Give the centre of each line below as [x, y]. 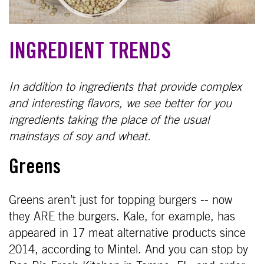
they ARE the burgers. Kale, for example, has [122, 217]
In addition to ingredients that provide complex [125, 87]
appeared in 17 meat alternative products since [127, 233]
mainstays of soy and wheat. [80, 136]
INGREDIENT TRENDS [90, 53]
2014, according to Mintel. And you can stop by [128, 250]
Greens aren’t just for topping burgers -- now [121, 200]
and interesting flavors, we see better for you [120, 103]
